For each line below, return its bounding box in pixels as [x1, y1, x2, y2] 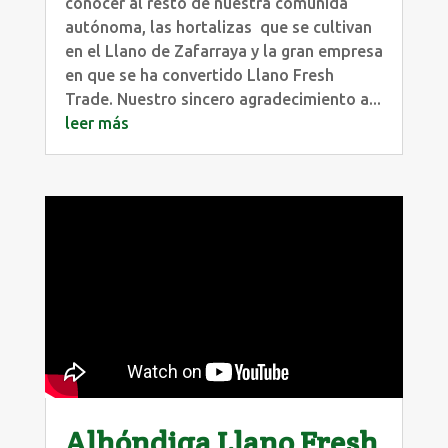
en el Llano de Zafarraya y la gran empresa [64, 41, 383, 60]
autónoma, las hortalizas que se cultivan [64, 17, 372, 36]
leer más [64, 113, 129, 132]
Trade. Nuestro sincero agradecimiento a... [64, 89, 381, 108]
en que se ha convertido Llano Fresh [64, 65, 334, 84]
